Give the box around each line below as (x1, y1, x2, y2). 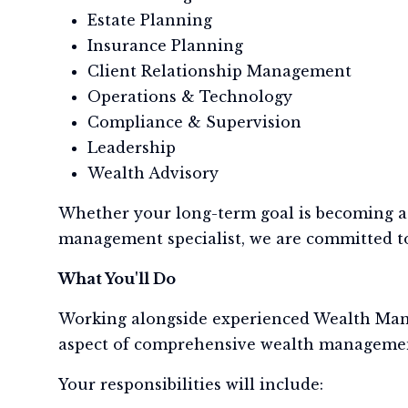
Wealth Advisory (87, 164, 219, 182)
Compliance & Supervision (87, 113, 301, 131)
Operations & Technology (87, 87, 292, 106)
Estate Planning (87, 11, 212, 29)
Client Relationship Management (87, 62, 352, 80)
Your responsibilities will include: (58, 375, 323, 393)
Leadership (87, 138, 176, 157)
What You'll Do (58, 270, 176, 288)
